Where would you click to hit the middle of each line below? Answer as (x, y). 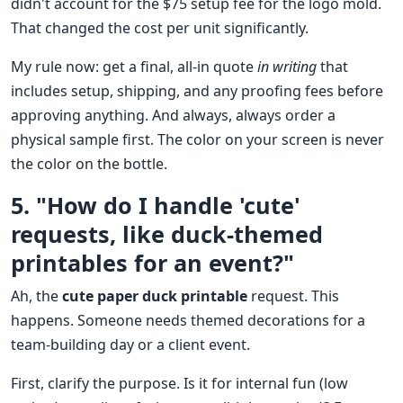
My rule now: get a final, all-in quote (134, 67)
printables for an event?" (152, 263)
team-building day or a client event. (130, 345)
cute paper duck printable (155, 296)
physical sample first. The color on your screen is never (197, 140)
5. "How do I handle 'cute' (156, 206)
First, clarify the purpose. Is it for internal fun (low (179, 384)
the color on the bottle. (89, 164)
